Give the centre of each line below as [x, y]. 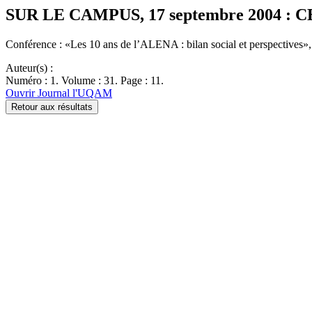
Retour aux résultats [52, 107]
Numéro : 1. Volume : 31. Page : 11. [85, 80]
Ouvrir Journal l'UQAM [59, 93]
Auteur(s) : [29, 68]
